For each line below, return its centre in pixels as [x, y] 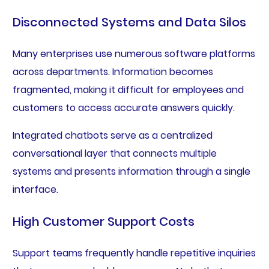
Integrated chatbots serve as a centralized [112, 136]
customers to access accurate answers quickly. [123, 108]
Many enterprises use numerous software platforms [134, 54]
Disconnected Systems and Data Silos [129, 23]
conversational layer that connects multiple [114, 154]
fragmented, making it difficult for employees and [128, 90]
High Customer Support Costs [103, 222]
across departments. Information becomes [113, 72]
